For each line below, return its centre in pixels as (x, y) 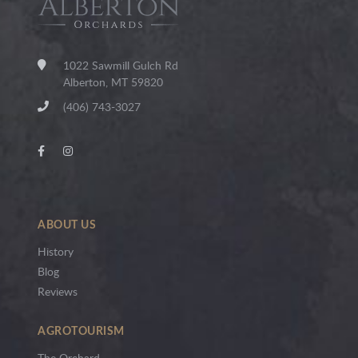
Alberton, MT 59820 (113, 82)
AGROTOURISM (81, 330)
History (56, 251)
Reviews (58, 291)
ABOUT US (67, 224)
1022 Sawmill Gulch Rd (121, 65)
